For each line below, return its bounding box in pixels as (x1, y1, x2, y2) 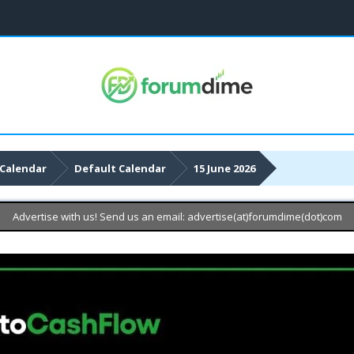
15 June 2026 (193, 161, 255, 175)
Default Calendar (73, 161, 166, 175)
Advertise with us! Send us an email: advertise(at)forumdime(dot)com (12, 209, 342, 224)
